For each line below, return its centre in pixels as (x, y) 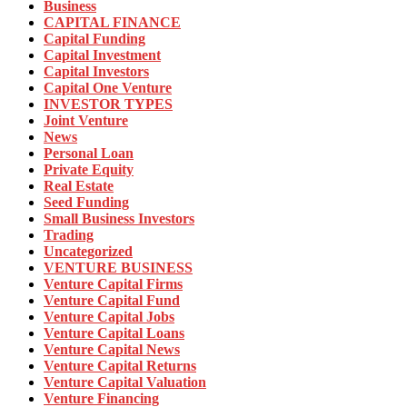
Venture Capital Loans (114, 333)
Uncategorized (88, 252)
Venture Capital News (112, 350)
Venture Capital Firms (113, 284)
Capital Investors (96, 72)
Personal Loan (89, 154)
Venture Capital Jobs (109, 317)
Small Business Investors (119, 219)
